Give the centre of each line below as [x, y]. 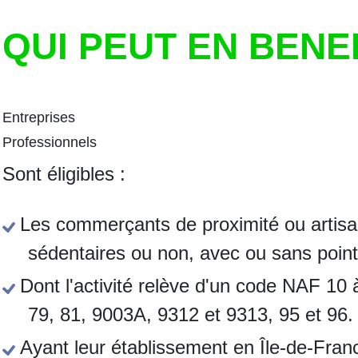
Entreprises [39, 118]
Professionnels [50, 143]
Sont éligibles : [64, 174]
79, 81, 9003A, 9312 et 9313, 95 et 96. [191, 315]
